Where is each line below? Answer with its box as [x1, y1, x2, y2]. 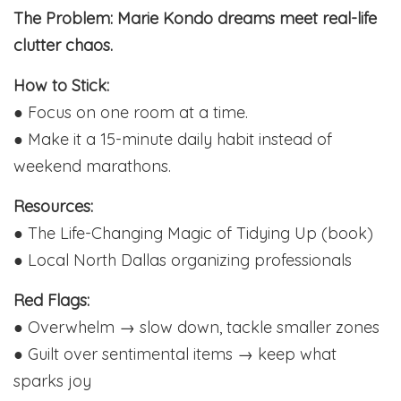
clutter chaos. [13, 35, 113, 56]
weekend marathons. [13, 156, 171, 177]
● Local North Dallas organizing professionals [13, 250, 352, 271]
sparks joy [13, 371, 91, 392]
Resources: [13, 196, 93, 218]
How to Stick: [13, 75, 109, 97]
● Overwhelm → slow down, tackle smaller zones [13, 317, 380, 338]
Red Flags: [13, 290, 90, 311]
